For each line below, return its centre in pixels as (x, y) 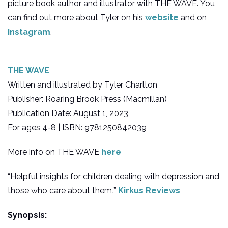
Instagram (29, 32)
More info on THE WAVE (54, 152)
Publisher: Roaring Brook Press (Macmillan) (87, 99)
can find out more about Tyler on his (76, 18)
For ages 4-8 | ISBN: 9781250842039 (77, 128)
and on (193, 18)
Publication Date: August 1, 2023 (68, 113)
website (162, 18)
